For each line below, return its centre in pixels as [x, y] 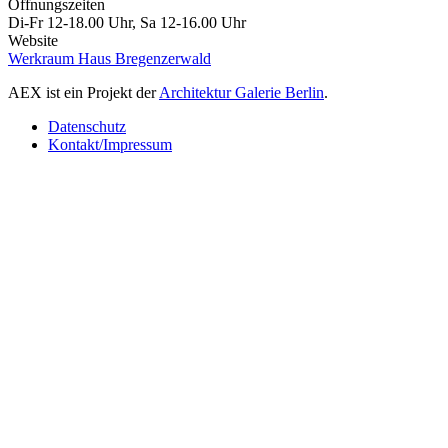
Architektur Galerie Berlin [241, 93]
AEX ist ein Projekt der [83, 93]
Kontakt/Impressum [110, 145]
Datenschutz [87, 127]
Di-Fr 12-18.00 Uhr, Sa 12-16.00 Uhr [127, 23]
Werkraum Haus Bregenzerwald [109, 59]
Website [33, 41]
